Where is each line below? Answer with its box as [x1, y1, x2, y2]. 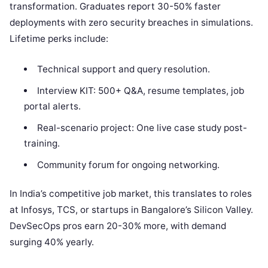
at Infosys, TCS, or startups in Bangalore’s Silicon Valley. [10, 204, 253, 216]
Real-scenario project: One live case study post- [36, 121, 247, 133]
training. [24, 137, 60, 149]
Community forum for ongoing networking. [36, 159, 220, 170]
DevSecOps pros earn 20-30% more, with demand [10, 220, 226, 232]
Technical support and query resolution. [36, 63, 210, 75]
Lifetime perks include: [10, 32, 108, 44]
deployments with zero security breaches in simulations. [10, 16, 253, 28]
